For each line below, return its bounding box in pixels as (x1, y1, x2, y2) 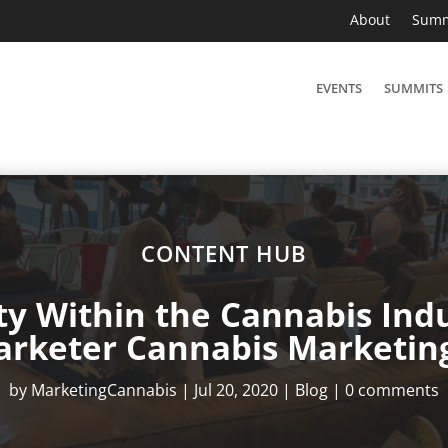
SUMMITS (384, 79, 444, 98)
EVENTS (316, 79, 363, 98)
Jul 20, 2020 (193, 378, 278, 401)
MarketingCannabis (30, 378, 177, 401)
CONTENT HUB (140, 237, 307, 268)
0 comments (344, 378, 439, 401)
